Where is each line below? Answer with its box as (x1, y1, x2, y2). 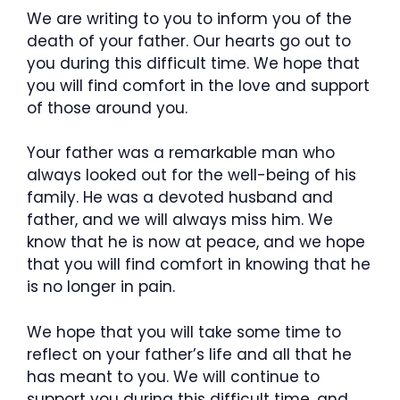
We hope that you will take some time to (27, 321, 341, 343)
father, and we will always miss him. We (27, 209, 333, 230)
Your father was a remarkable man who (27, 142, 335, 163)
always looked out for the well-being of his (27, 164, 356, 186)
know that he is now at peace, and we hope (27, 231, 365, 253)
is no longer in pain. (27, 276, 175, 297)
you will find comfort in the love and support (27, 74, 370, 96)
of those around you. (27, 96, 187, 119)
